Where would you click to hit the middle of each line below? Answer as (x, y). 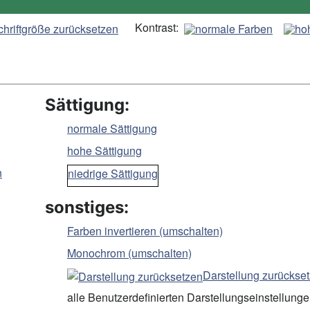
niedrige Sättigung (113, 174)
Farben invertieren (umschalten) (145, 231)
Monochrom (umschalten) (129, 253)
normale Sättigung (112, 129)
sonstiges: (87, 208)
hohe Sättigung (104, 151)
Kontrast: (157, 27)
